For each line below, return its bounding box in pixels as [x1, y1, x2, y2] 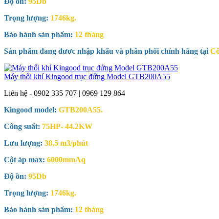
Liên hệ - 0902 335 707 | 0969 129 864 [4, 89, 125, 98]
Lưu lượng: [4, 139, 43, 148]
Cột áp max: [4, 155, 47, 164]
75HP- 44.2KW [42, 122, 92, 131]
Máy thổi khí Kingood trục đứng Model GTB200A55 [4, 72, 170, 81]
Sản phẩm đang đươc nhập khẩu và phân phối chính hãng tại [4, 47, 210, 56]
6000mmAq [47, 155, 86, 164]
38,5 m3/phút [43, 139, 88, 148]
